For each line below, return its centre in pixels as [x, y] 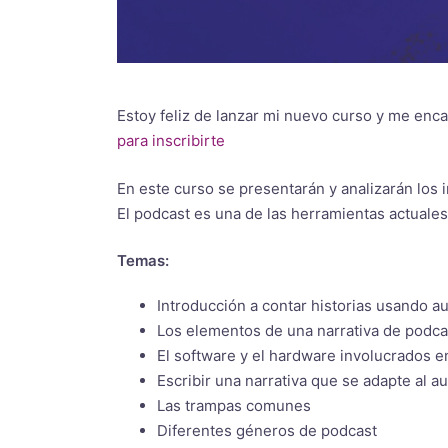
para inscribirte [171, 140]
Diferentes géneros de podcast [267, 430]
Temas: [143, 260]
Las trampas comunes [234, 405]
